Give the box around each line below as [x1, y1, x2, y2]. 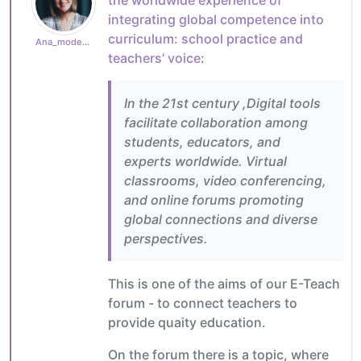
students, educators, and [124, 133, 280, 150]
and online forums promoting [124, 191, 304, 208]
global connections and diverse [124, 210, 317, 227]
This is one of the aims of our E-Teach [108, 275, 340, 292]
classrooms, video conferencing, [124, 172, 326, 189]
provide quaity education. [108, 313, 266, 330]
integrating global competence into [108, 10, 324, 27]
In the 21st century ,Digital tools [124, 94, 321, 111]
